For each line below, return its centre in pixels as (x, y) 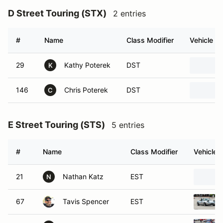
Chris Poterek (86, 90)
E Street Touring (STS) (56, 125)
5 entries (128, 125)
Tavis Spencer (86, 201)
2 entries (129, 13)
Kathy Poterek (87, 65)
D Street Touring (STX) (57, 13)
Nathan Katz (83, 176)
